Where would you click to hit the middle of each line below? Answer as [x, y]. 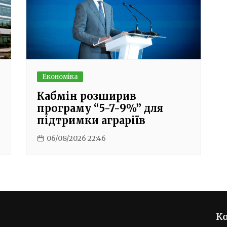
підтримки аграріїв [91, 121]
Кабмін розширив [87, 96]
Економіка [60, 77]
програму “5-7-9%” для [100, 108]
